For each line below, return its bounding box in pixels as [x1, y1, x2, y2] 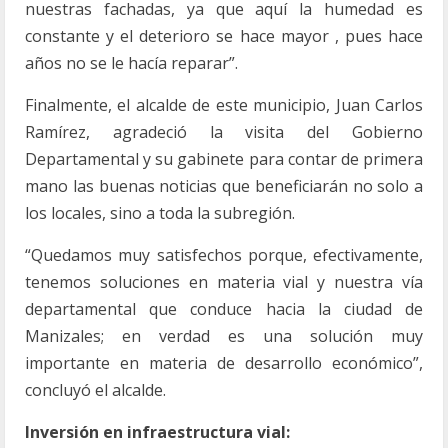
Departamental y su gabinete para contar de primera [25, 148, 423, 170]
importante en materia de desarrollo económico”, [25, 352, 423, 374]
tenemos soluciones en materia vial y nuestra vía [25, 271, 423, 293]
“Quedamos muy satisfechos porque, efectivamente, [25, 244, 423, 266]
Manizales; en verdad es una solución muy [25, 325, 423, 347]
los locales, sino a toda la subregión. [25, 202, 295, 224]
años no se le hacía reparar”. [25, 52, 238, 74]
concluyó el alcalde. [25, 379, 166, 401]
